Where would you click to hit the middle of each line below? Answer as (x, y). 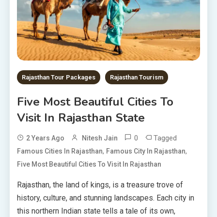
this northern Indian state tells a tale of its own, (96, 211)
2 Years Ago (45, 138)
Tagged (165, 138)
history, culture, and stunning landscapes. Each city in (106, 198)
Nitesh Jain (100, 138)
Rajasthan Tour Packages (59, 77)
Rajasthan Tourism (137, 77)
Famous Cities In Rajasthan (60, 151)
